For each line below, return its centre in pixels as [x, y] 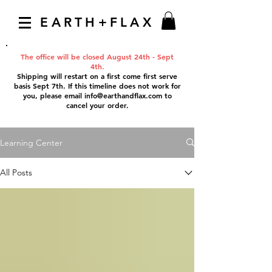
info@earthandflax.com [123, 95]
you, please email [53, 95]
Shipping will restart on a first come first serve [97, 76]
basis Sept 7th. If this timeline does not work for [97, 85]
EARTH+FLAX [97, 22]
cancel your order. [97, 105]
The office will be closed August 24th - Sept [97, 56]
